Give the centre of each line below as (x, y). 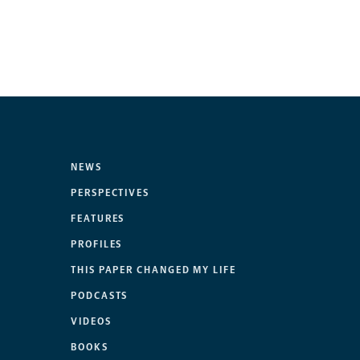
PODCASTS (100, 296)
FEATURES (98, 219)
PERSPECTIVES (110, 193)
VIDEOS (91, 322)
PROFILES (97, 245)
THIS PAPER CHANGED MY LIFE (153, 270)
